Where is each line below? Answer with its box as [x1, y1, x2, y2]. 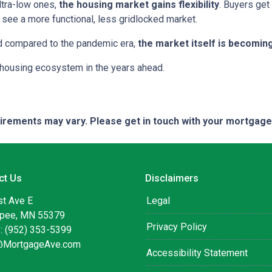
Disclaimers [145, 172, 199, 185]
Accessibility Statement [146, 247, 248, 259]
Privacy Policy [146, 221, 207, 233]
